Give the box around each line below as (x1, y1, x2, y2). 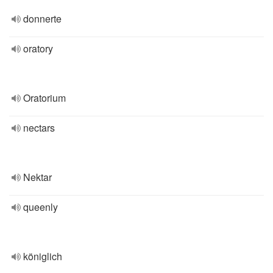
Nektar (23, 170, 52, 184)
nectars (23, 121, 55, 135)
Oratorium (23, 91, 66, 105)
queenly (23, 200, 58, 214)
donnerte (23, 12, 62, 26)
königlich (23, 249, 62, 263)
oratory (23, 41, 53, 55)
